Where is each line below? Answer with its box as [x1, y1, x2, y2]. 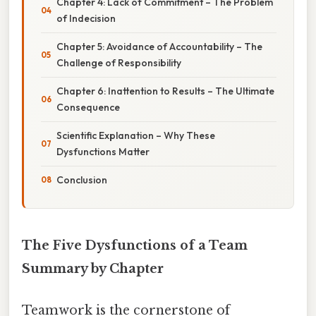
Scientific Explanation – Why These [56, 128, 215, 142]
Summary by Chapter [22, 260, 164, 276]
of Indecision [56, 11, 116, 25]
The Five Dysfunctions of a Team [22, 237, 248, 253]
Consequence [56, 100, 120, 114]
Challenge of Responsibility [56, 56, 181, 69]
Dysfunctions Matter [56, 145, 150, 158]
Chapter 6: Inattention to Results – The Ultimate [56, 84, 274, 97]
